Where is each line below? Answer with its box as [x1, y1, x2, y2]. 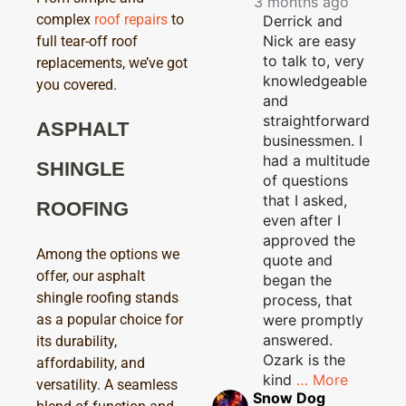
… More [296, 370, 348, 389]
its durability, [36, 332, 117, 350]
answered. [263, 330, 333, 349]
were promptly [263, 310, 363, 329]
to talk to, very [263, 51, 364, 70]
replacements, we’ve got [36, 54, 188, 72]
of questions [263, 170, 348, 189]
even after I [263, 210, 341, 229]
